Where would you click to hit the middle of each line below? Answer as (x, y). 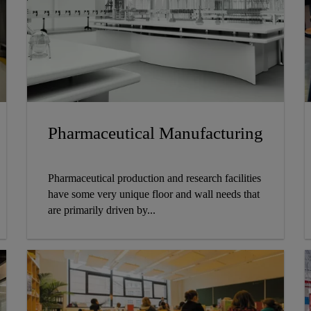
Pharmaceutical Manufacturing (155, 133)
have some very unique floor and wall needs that (153, 194)
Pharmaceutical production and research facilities (154, 178)
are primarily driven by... (101, 210)
